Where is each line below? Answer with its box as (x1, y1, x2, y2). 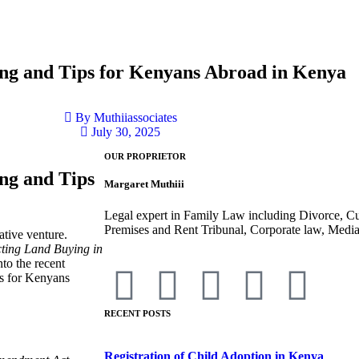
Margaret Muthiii (104, 178, 184, 191)
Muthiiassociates (90, 111, 177, 124)
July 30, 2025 (91, 125, 160, 139)
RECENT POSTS (104, 309, 171, 319)
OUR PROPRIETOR (104, 151, 186, 161)
